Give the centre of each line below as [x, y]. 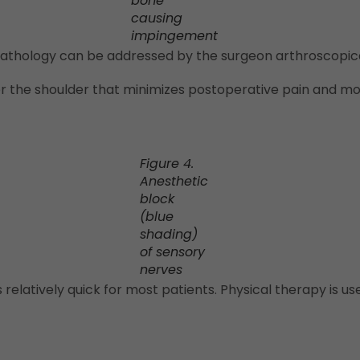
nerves [161, 270]
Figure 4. [167, 164]
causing [156, 18]
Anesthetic [174, 182]
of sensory [172, 252]
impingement [174, 36]
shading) [169, 235]
